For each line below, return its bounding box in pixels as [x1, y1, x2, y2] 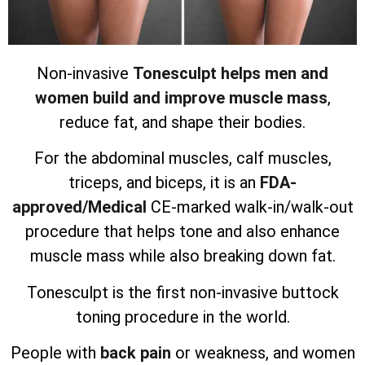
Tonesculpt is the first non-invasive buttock [26, 282, 339, 302]
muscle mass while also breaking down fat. [29, 246, 336, 266]
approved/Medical [11, 197, 151, 218]
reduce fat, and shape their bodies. [59, 112, 306, 132]
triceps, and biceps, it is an [68, 173, 260, 193]
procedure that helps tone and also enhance [25, 222, 340, 242]
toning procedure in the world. [75, 306, 290, 327]
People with [10, 343, 100, 363]
